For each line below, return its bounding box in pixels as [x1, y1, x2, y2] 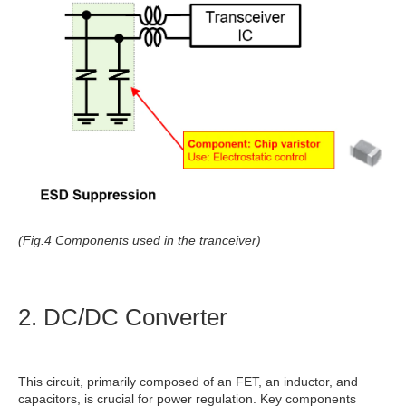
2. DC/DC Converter [18, 304, 227, 332]
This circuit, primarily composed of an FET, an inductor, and [18, 374, 358, 390]
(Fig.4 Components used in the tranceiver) [18, 233, 261, 248]
